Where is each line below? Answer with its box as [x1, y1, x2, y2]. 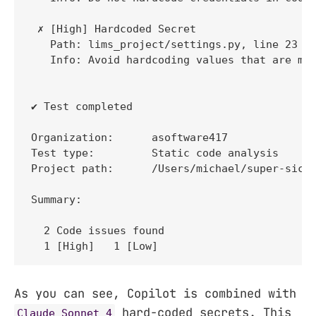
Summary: [31, 193, 82, 206]
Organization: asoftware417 [31, 130, 228, 144]
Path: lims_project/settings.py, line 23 [31, 37, 304, 51]
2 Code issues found [31, 224, 164, 237]
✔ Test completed [31, 99, 133, 113]
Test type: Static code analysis [31, 146, 279, 159]
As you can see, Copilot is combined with [14, 286, 296, 302]
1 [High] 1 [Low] [31, 239, 164, 253]
